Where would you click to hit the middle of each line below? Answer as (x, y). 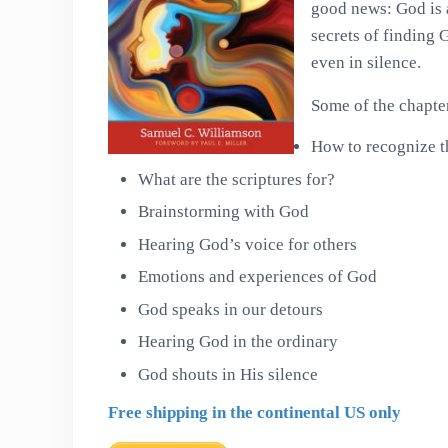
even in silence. (365, 63)
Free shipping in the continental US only (254, 412)
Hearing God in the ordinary (237, 342)
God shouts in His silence (227, 374)
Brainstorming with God (223, 212)
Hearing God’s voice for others (247, 244)
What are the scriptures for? (236, 179)
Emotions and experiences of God (257, 277)
